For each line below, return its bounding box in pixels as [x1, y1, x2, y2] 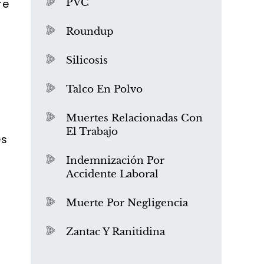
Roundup [66, 25, 114, 38]
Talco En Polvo [66, 83, 143, 95]
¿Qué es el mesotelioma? [59, 132, 193, 147]
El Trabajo [66, 126, 118, 138]
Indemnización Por [66, 154, 164, 167]
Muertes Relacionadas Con [66, 112, 203, 124]
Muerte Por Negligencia [66, 197, 188, 209]
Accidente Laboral [66, 168, 159, 180]
